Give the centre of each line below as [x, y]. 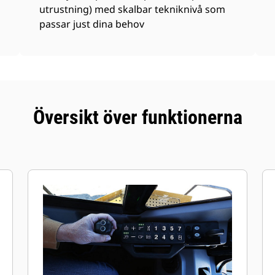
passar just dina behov [92, 24]
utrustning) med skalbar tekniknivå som [133, 9]
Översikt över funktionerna [137, 117]
